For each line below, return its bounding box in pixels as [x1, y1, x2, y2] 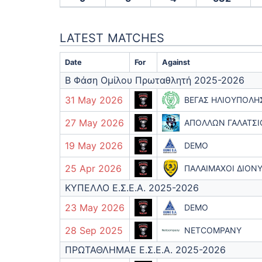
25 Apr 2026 [65, 163, 122, 174]
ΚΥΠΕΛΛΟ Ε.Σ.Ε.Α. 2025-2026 [65, 182, 199, 194]
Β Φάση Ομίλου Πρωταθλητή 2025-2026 [65, 74, 244, 86]
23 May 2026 [65, 202, 125, 213]
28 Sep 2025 [65, 225, 123, 236]
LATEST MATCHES [60, 31, 164, 45]
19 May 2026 [65, 140, 123, 151]
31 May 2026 [65, 94, 123, 106]
